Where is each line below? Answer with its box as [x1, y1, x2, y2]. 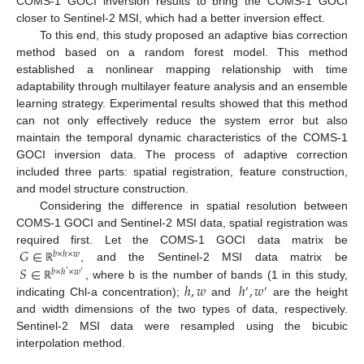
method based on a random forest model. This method [16, 45, 348, 59]
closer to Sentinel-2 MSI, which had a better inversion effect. [16, 11, 325, 25]
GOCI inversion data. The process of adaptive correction [16, 148, 348, 162]
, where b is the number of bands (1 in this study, [84, 268, 348, 282]
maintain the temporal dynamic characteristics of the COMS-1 [16, 131, 348, 145]
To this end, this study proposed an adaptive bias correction [39, 28, 348, 42]
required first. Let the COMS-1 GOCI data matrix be [16, 233, 348, 247]
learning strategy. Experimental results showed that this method [16, 97, 348, 110]
